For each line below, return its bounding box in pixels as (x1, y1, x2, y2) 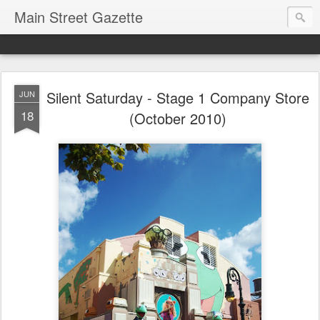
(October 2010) (129, 108, 226, 129)
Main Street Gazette (14, 6, 143, 27)
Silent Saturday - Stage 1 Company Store (46, 87, 309, 108)
